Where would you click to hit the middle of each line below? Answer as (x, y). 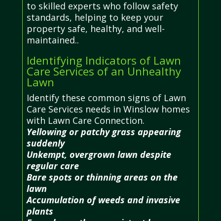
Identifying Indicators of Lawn (104, 60)
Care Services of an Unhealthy (104, 71)
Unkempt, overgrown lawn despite (99, 154)
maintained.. (53, 40)
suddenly (45, 143)
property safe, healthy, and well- (95, 28)
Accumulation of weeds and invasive (103, 200)
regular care (53, 166)
